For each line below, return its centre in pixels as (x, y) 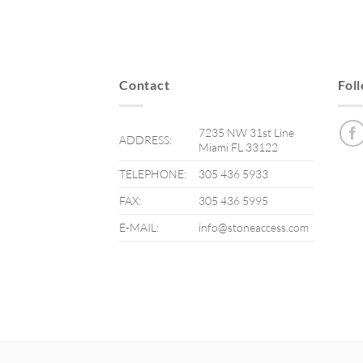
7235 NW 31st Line (247, 132)
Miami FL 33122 (239, 147)
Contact (145, 85)
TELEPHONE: (153, 173)
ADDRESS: (145, 139)
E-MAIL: (139, 227)
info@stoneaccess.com (254, 227)
